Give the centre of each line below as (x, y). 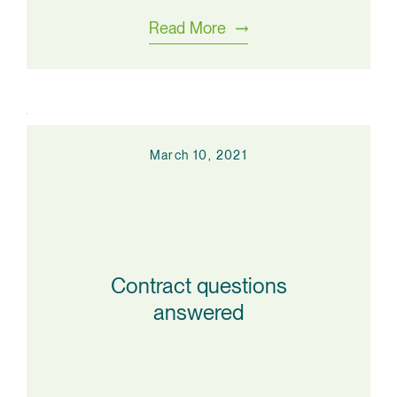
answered (198, 312)
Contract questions (198, 285)
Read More (187, 28)
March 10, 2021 (198, 155)
